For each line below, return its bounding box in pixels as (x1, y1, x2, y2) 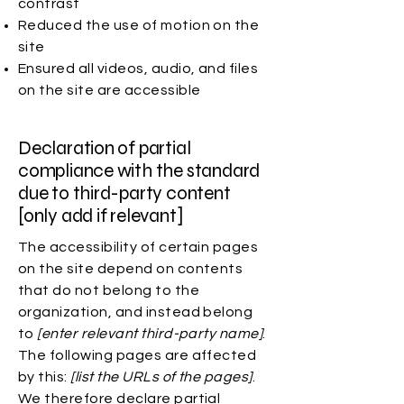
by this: (18, 370, 71, 384)
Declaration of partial (18, 137, 191, 160)
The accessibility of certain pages (18, 240, 259, 254)
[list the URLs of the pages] (70, 370, 252, 384)
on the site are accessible (18, 83, 201, 97)
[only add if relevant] (18, 205, 184, 227)
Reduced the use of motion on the (18, 18, 260, 32)
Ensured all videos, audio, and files (18, 61, 259, 76)
